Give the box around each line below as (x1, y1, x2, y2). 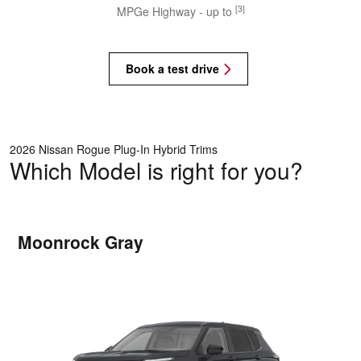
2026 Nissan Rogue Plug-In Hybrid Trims (10, 141, 218, 158)
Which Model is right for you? (10, 154, 303, 187)
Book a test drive (126, 60, 219, 77)
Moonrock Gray (18, 229, 143, 254)
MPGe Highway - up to (116, 2, 235, 19)
